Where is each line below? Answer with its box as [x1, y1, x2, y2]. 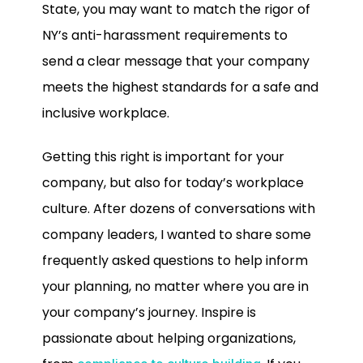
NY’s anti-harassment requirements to [42, 25, 288, 45]
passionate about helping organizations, [42, 329, 296, 348]
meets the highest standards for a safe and [42, 77, 318, 96]
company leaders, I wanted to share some [42, 225, 311, 245]
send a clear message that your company [42, 51, 310, 70]
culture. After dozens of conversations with [42, 199, 315, 219]
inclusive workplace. [42, 103, 169, 122]
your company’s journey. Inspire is [42, 303, 256, 322]
